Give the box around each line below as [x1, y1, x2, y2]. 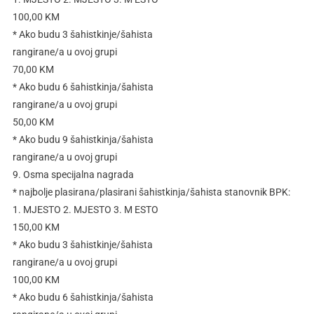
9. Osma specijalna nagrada [12, 169, 134, 181]
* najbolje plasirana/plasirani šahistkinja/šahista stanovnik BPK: [12, 186, 290, 198]
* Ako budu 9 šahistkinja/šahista [12, 134, 153, 146]
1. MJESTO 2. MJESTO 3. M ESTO [12, 204, 158, 216]
